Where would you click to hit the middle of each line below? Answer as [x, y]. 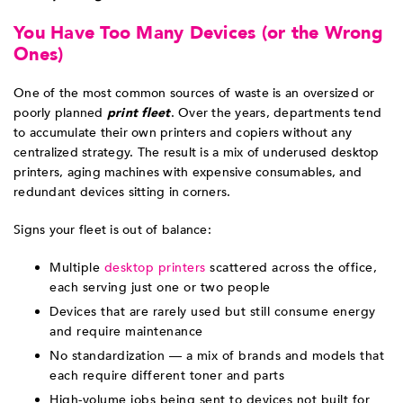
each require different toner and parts [167, 376]
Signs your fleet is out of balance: [112, 230]
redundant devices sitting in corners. [122, 193]
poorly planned [60, 113]
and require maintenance [126, 332]
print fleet [139, 113]
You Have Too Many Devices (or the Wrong [198, 33]
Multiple [77, 268]
